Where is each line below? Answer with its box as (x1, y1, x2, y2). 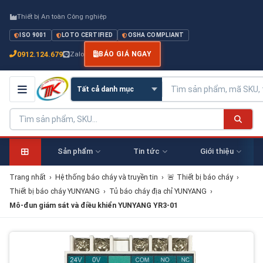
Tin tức (133, 147, 160, 156)
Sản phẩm (57, 147, 93, 156)
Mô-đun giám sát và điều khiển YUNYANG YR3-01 (9, 201, 178, 210)
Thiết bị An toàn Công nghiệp (17, 12, 106, 21)
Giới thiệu (200, 147, 234, 156)
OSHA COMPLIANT (127, 32, 184, 38)
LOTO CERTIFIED (62, 32, 113, 38)
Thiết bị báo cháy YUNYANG (9, 187, 100, 195)
